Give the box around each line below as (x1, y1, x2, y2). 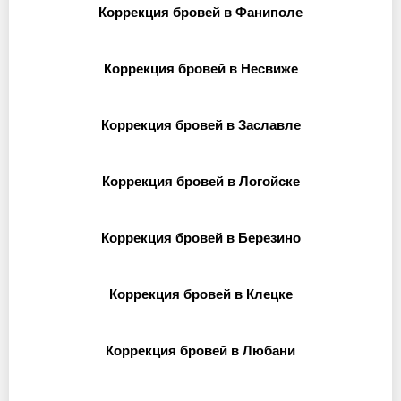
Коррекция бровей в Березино (100, 230, 301, 245)
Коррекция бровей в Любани (106, 343, 295, 358)
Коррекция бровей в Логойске (101, 174, 300, 189)
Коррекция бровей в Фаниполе (98, 4, 303, 20)
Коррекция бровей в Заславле (100, 117, 301, 132)
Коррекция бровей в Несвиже (103, 61, 298, 76)
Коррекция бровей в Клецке (108, 286, 293, 302)
